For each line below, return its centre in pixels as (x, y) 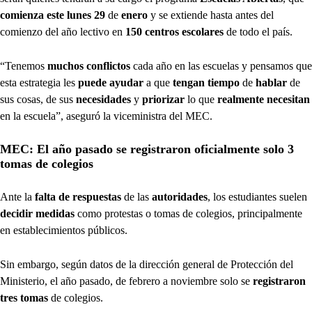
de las (136, 197)
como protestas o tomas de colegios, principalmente (190, 214)
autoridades (180, 197)
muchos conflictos (87, 66)
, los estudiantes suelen (257, 197)
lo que (201, 100)
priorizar (163, 100)
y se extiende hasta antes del (212, 15)
